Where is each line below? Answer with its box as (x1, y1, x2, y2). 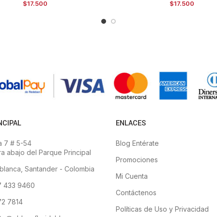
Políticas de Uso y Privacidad (116, 204, 209, 213)
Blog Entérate (116, 139, 159, 147)
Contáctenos (116, 188, 156, 197)
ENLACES (116, 118, 146, 128)
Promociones (116, 155, 158, 164)
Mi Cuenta (116, 171, 148, 180)
